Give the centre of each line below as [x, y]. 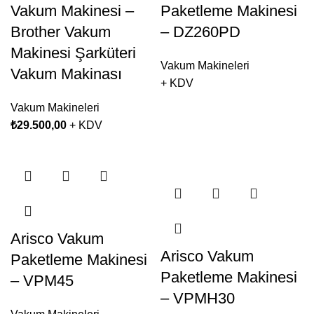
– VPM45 [42, 281]
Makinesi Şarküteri [73, 53]
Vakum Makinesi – [72, 11]
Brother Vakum [61, 32]
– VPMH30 [198, 298]
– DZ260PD [200, 32]
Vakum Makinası [66, 74]
